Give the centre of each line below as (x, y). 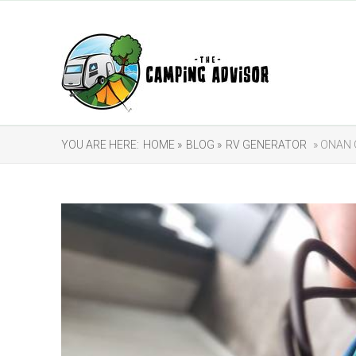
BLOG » (204, 145)
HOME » (163, 145)
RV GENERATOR (266, 145)
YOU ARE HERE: (100, 145)
